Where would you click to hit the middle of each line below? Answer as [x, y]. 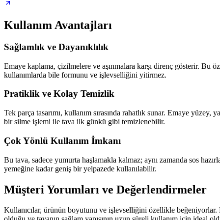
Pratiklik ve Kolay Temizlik [59, 94]
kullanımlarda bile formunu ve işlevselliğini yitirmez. [85, 75]
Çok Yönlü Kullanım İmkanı [62, 140]
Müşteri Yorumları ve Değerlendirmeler [105, 189]
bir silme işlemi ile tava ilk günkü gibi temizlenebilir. [84, 122]
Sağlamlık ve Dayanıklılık [56, 47]
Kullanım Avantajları [58, 25]
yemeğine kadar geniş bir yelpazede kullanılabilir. [80, 168]
